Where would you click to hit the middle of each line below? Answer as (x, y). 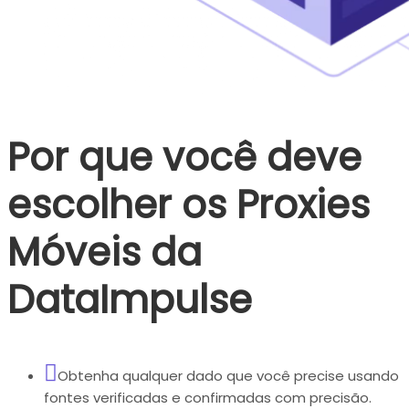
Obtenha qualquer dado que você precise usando (228, 376)
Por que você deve (184, 158)
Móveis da (105, 253)
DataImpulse (130, 300)
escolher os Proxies (189, 205)
